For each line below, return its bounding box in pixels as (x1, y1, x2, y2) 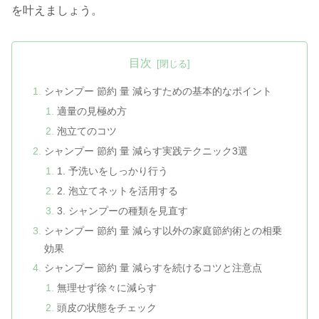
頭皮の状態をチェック (56, 302, 157, 314)
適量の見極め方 (56, 105, 127, 117)
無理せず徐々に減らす (56, 282, 157, 294)
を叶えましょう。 (11, 4, 103, 17)
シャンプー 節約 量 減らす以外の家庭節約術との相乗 (44, 224, 283, 236)
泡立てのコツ (56, 125, 117, 137)
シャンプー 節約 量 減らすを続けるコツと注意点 (44, 262, 263, 274)
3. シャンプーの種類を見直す (56, 204, 188, 216)
